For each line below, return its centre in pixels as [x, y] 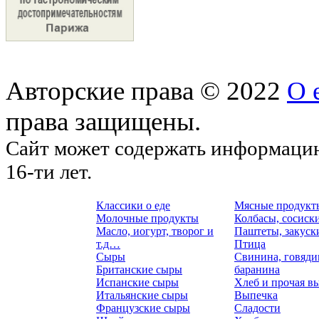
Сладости [257, 308]
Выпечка [256, 296]
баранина [257, 270]
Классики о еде [133, 206]
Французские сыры [143, 308]
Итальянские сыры [142, 296]
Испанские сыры [137, 283]
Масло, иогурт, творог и [155, 231]
